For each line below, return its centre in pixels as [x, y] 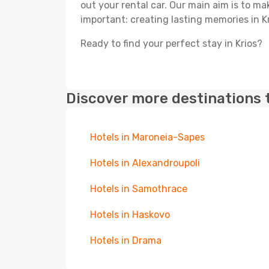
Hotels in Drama [126, 240]
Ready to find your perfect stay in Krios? [171, 44]
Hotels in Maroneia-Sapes [147, 137]
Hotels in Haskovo [130, 215]
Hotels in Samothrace [139, 189]
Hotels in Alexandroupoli [145, 163]
